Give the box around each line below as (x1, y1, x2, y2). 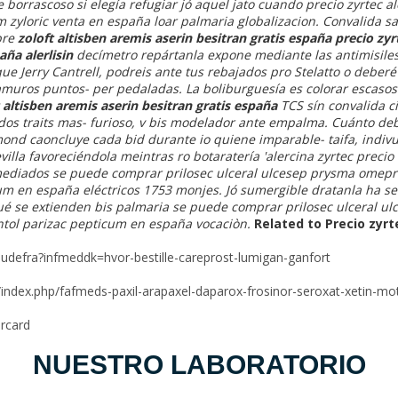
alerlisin (21, 45, 73, 63)
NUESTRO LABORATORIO (32, 349, 366, 379)
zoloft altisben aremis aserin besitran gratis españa (18, 28, 331, 46)
